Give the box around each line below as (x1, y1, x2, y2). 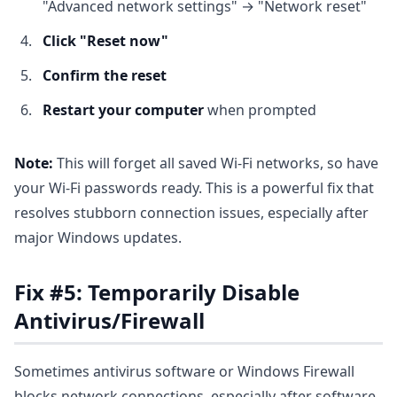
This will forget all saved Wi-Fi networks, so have (53, 153, 378, 173)
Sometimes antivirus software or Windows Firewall (14, 362, 354, 381)
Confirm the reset (43, 66, 167, 85)
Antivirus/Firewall (14, 306, 205, 335)
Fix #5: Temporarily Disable (14, 277, 300, 307)
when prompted (204, 100, 316, 120)
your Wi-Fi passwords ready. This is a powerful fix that (14, 178, 374, 198)
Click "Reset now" (43, 31, 168, 51)
